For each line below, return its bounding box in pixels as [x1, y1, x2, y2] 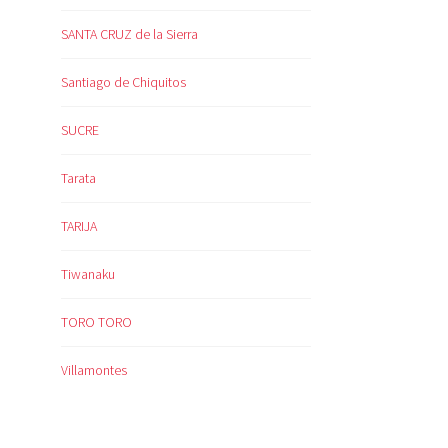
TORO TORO [61, 313, 132, 332]
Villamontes [61, 361, 127, 380]
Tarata [61, 169, 96, 188]
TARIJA [61, 217, 97, 236]
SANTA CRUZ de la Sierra [61, 25, 198, 44]
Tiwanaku [61, 265, 115, 284]
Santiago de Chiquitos [61, 73, 186, 92]
